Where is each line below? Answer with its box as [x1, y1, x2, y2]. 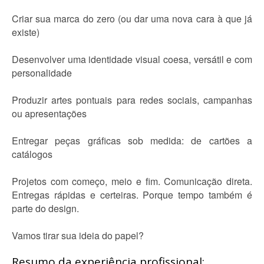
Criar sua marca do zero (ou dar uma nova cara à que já [12, 12, 252, 25]
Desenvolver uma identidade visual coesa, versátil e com [12, 52, 252, 66]
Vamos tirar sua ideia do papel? [12, 229, 144, 242]
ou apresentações [12, 107, 87, 120]
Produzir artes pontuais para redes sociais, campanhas [12, 93, 252, 107]
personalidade [12, 66, 72, 80]
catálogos [12, 147, 52, 161]
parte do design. [12, 202, 79, 215]
